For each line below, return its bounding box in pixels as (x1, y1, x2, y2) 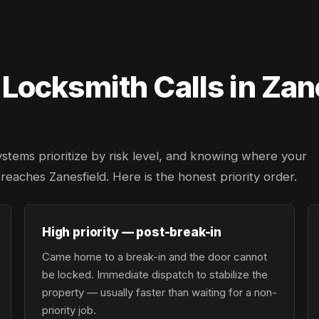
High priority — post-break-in (42, 224, 221, 239)
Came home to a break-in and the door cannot (42, 250, 267, 263)
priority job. (42, 303, 96, 317)
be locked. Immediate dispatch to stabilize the (42, 268, 268, 281)
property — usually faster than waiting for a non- (42, 286, 277, 299)
